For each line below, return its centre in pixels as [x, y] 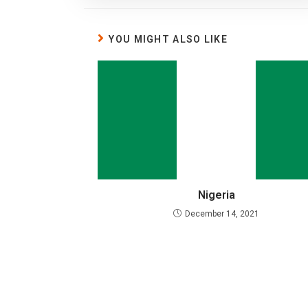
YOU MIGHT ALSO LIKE [168, 39]
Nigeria [216, 195]
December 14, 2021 [222, 213]
